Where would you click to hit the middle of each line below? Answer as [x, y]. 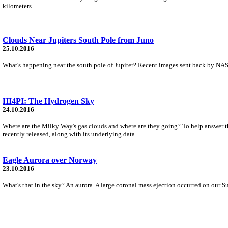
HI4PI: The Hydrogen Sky [48, 101]
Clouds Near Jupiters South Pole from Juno [78, 40]
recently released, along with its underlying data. [69, 134]
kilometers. [18, 6]
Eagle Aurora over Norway [50, 160]
